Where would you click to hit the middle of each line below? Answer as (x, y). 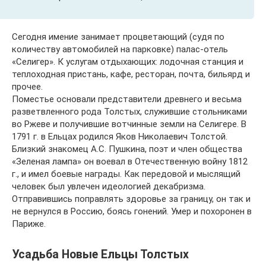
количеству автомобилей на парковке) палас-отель (120, 50)
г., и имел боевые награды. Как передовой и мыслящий (126, 174)
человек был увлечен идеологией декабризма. (109, 187)
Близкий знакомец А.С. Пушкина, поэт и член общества (127, 149)
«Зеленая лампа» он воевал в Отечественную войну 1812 (130, 162)
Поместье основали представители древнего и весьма (127, 99)
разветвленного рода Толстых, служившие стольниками (129, 112)
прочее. (27, 87)
